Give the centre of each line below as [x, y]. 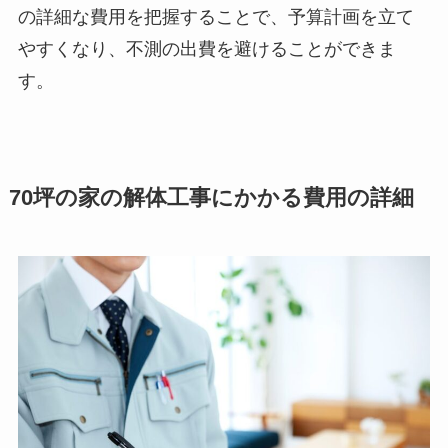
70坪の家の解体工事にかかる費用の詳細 [211, 197]
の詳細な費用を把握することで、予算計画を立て [215, 16]
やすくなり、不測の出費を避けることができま [206, 48]
